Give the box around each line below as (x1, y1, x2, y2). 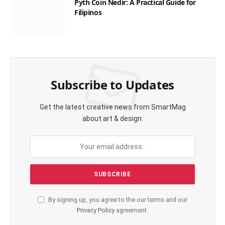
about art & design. (82, 115, 143, 123)
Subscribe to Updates (50, 76, 175, 93)
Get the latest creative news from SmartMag (39, 103, 186, 111)
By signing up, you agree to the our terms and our (47, 196, 187, 204)
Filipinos (74, 8, 102, 18)
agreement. (115, 206, 148, 214)
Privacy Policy (77, 206, 115, 214)
